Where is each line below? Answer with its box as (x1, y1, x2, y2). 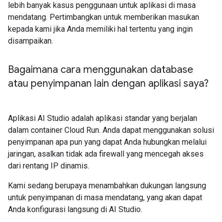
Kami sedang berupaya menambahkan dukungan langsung (8, 181, 206, 190)
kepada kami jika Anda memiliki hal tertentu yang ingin (8, 24, 193, 34)
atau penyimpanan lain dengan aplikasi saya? (8, 77, 209, 90)
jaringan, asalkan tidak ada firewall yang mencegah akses (8, 149, 204, 159)
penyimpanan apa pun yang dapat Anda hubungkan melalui (8, 137, 207, 147)
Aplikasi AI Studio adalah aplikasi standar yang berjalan (8, 113, 197, 123)
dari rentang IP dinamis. (8, 161, 89, 170)
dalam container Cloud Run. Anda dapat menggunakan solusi (8, 125, 214, 135)
